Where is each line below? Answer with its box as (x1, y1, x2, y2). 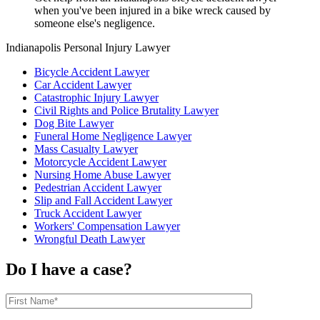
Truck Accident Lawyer (34, 207, 141, 220)
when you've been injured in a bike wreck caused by (34, 4, 271, 17)
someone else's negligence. (34, 17, 155, 30)
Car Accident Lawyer (34, 79, 131, 91)
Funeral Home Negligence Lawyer (34, 130, 191, 143)
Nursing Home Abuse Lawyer (34, 169, 171, 181)
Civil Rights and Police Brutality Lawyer (34, 104, 219, 117)
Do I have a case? (6, 260, 132, 279)
